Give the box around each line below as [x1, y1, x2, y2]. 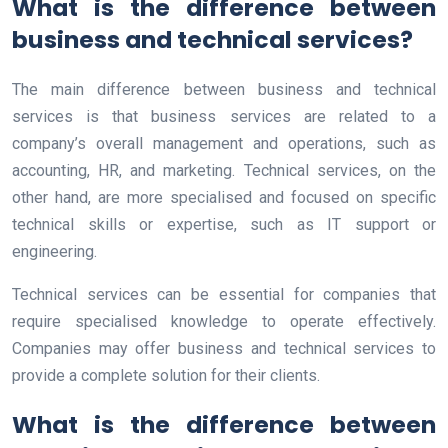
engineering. [12, 241, 97, 261]
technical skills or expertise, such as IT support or [12, 214, 436, 234]
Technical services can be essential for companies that [12, 284, 436, 304]
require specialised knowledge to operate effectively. [12, 311, 436, 331]
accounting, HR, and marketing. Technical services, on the [12, 160, 436, 180]
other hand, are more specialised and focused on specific [12, 187, 436, 207]
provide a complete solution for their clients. [12, 365, 320, 385]
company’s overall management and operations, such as [12, 133, 436, 153]
